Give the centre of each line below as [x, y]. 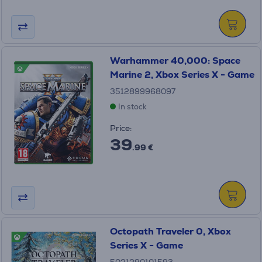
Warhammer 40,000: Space [175, 61]
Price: [120, 128]
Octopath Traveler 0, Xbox [170, 231]
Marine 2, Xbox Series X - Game [182, 75]
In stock [132, 107]
